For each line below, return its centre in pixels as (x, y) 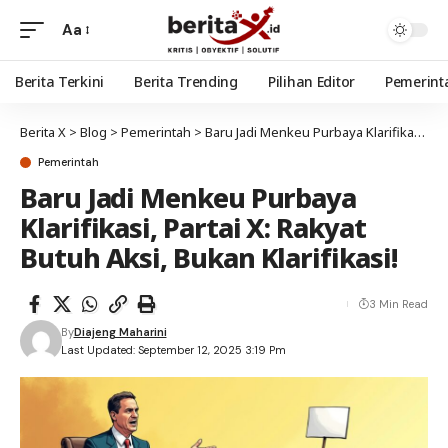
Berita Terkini (60, 81)
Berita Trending (186, 81)
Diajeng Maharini (120, 332)
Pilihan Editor (311, 81)
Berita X (43, 132)
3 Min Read (398, 304)
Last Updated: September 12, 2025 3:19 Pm (173, 350)
